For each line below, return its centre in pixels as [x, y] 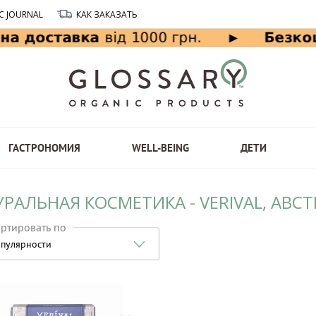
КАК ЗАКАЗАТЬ [107, 14]
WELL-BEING [160, 148]
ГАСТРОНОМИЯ [44, 148]
